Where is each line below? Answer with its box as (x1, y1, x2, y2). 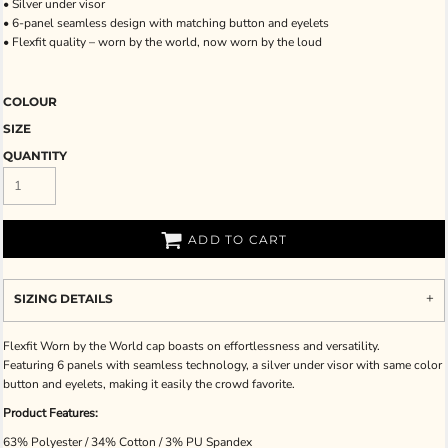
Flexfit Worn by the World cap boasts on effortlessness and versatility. (3, 338, 380, 354)
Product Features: (3, 405, 98, 421)
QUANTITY (3, 148, 67, 163)
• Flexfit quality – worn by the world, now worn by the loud (3, 34, 322, 50)
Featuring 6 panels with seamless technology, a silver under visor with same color (3, 357, 442, 373)
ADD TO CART (188, 232, 288, 248)
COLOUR (3, 94, 57, 109)
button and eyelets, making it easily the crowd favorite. (3, 376, 295, 392)
